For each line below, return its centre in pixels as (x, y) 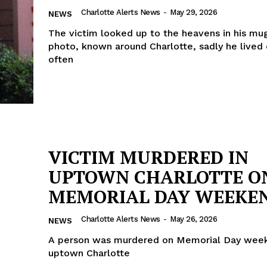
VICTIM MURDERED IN (148, 157)
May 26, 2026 (193, 219)
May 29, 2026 (193, 12)
